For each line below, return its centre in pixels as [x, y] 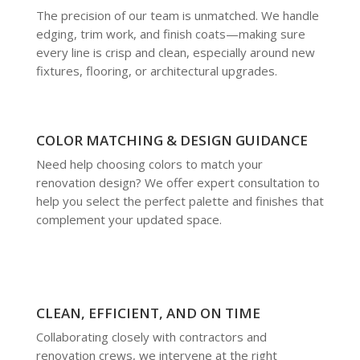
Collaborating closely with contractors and [151, 336]
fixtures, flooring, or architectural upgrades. [156, 70]
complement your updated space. [129, 219]
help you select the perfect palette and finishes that [180, 200]
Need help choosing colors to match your [149, 164]
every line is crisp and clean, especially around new [175, 52]
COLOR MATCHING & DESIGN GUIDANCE [172, 140]
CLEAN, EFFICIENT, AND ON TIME [148, 313]
